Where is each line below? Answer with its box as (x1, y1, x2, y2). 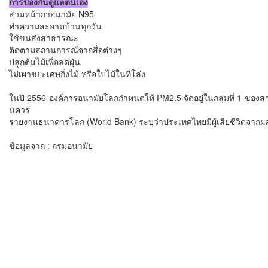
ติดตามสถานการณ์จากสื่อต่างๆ (9, 43, 122, 56)
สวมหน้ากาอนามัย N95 (9, 7, 94, 20)
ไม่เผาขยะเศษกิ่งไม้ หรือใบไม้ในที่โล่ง (9, 67, 145, 80)
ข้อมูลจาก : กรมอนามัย (9, 139, 93, 151)
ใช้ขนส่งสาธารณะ (9, 31, 78, 44)
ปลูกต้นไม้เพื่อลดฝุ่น (9, 55, 80, 68)
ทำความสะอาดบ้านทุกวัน (9, 19, 102, 32)
